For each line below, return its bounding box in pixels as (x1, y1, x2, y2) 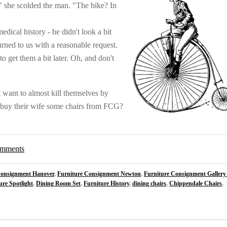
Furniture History (84, 180, 129, 187)
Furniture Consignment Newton (57, 171, 141, 178)
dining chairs (132, 180, 166, 187)
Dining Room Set (36, 180, 81, 187)
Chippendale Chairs (169, 180, 222, 187)
